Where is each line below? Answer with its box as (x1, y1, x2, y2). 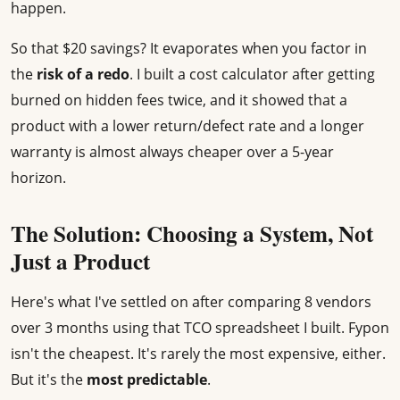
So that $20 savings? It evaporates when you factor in (11, 38, 367, 59)
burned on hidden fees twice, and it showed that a (11, 90, 347, 111)
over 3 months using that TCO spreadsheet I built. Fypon (11, 318, 389, 338)
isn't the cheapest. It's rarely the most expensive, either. (11, 344, 386, 364)
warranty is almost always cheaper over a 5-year (11, 142, 334, 162)
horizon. (11, 168, 66, 188)
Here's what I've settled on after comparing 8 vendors (11, 292, 371, 312)
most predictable (87, 370, 207, 390)
